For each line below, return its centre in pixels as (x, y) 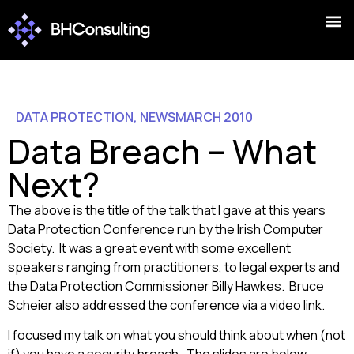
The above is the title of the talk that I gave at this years (167, 210)
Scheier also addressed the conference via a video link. (166, 305)
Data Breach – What (162, 151)
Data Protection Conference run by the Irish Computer (166, 229)
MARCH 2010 (214, 117)
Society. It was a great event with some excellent (149, 248)
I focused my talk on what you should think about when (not (177, 335)
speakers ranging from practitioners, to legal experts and (174, 267)
